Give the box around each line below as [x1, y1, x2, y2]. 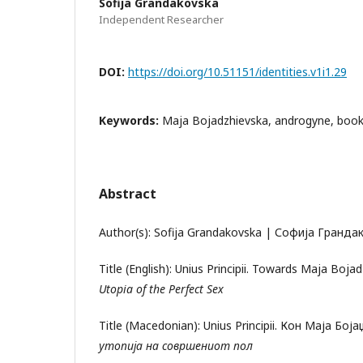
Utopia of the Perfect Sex [99, 280, 224, 297]
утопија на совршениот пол [99, 337, 253, 353]
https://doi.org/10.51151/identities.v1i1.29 [128, 63, 347, 79]
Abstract [99, 184, 156, 203]
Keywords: [99, 112, 162, 128]
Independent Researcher [99, 11, 224, 27]
